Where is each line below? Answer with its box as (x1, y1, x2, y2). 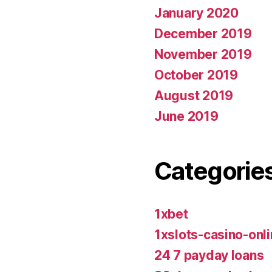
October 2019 (154, 67, 238, 83)
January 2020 (154, 5, 239, 21)
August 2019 (154, 87, 234, 103)
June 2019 (154, 108, 219, 124)
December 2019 (154, 25, 252, 41)
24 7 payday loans (154, 247, 264, 263)
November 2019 (154, 46, 252, 62)
